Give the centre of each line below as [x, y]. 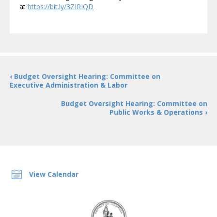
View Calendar [54, 174]
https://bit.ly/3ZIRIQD [61, 7]
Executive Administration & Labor [69, 85]
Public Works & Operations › [158, 112]
